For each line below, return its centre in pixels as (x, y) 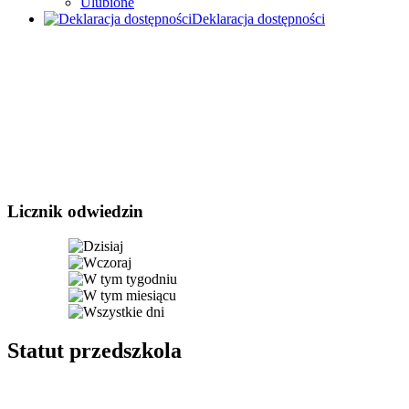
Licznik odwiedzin (75, 211)
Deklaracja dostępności (258, 18)
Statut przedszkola (94, 351)
